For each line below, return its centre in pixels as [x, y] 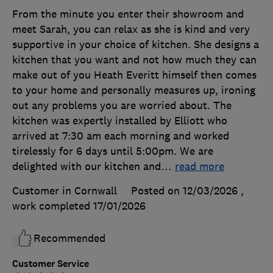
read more [200, 166]
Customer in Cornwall [65, 190]
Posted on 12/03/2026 [184, 190]
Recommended [69, 238]
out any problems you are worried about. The [122, 105]
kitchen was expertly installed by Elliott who [120, 120]
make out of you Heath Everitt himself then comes [134, 75]
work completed [53, 206]
